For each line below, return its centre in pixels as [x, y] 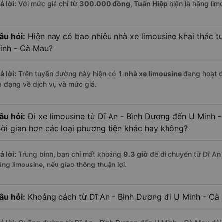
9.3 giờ [136, 154]
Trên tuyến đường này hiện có [67, 74]
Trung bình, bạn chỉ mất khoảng [70, 154]
